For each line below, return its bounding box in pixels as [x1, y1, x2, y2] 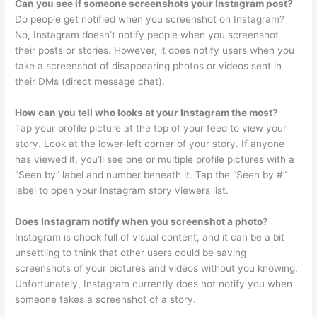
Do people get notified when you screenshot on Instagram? [15, 13, 285, 25]
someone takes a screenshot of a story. [15, 294, 197, 306]
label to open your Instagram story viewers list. [15, 185, 229, 197]
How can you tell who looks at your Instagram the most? [15, 107, 279, 119]
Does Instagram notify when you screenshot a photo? [15, 216, 269, 228]
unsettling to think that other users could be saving [15, 247, 247, 259]
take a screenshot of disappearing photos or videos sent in [15, 60, 282, 72]
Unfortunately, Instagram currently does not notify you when [15, 278, 293, 290]
